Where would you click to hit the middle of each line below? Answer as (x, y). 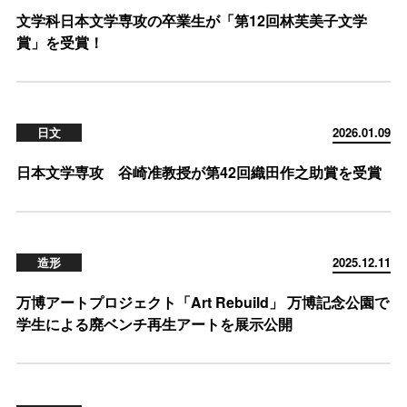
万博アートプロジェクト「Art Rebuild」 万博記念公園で (203, 302)
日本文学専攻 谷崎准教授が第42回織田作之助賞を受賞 (199, 172)
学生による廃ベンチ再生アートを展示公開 (154, 324)
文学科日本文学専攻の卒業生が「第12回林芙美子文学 (192, 20)
